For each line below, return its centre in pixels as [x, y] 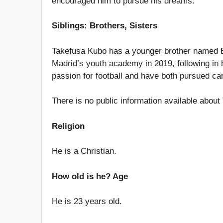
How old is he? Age [90, 176]
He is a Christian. [84, 151]
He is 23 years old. [87, 202]
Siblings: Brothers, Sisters [106, 26]
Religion [68, 126]
